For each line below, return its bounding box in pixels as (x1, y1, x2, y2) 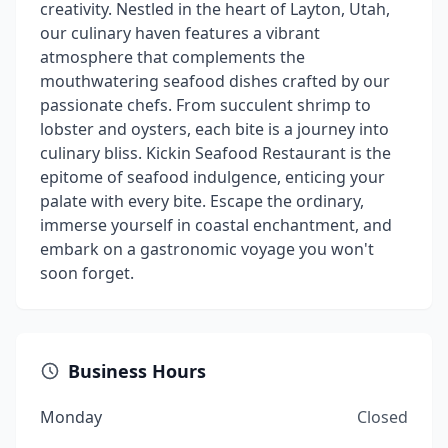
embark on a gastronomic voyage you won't (40, 238, 374, 260)
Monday (40, 406, 102, 428)
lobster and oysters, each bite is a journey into (40, 118, 389, 140)
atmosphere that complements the (40, 46, 305, 68)
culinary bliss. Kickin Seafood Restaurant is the (40, 142, 391, 164)
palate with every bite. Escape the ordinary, (40, 190, 364, 212)
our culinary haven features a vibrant (40, 22, 320, 44)
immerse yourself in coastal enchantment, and (40, 214, 392, 236)
